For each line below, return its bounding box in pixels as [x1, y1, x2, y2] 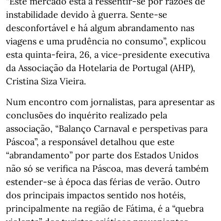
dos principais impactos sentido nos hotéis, [6, 189, 186, 201]
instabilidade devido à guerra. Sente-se [6, 9, 167, 20]
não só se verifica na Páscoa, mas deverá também [6, 163, 209, 174]
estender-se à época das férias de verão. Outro [6, 176, 200, 187]
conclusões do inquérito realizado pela [6, 110, 167, 121]
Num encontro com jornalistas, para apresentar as [6, 96, 215, 108]
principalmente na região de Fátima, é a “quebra [6, 203, 204, 214]
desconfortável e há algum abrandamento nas [6, 22, 194, 34]
